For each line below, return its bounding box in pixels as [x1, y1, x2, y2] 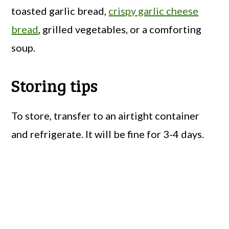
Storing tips [11, 74, 98, 97]
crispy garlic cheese [108, 4, 199, 17]
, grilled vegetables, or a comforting [38, 22, 202, 35]
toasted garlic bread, [11, 4, 109, 17]
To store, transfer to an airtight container [11, 109, 200, 122]
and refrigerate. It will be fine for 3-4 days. [11, 127, 204, 140]
